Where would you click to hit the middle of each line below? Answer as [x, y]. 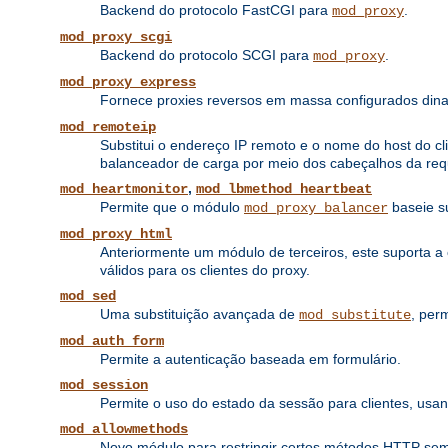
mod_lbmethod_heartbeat [284, 189]
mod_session [104, 385]
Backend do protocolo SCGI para [206, 55]
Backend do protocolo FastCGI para [216, 10]
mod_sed [88, 296]
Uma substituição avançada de [199, 314]
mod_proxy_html [116, 234]
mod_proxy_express [128, 82]
